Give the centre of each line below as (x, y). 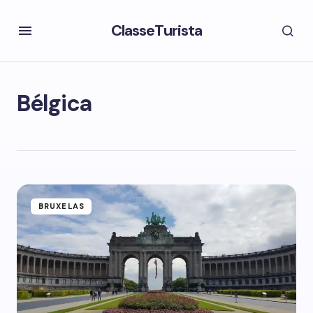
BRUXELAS (61, 206)
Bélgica (54, 103)
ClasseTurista (156, 30)
